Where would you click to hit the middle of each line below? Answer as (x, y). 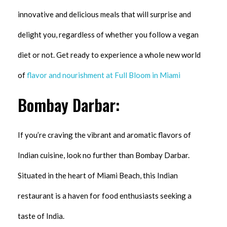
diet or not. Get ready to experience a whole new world (109, 55)
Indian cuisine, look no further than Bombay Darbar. (104, 155)
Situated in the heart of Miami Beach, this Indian (98, 176)
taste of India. (41, 216)
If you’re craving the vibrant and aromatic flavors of (104, 135)
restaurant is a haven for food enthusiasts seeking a (105, 196)
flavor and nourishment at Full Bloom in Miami (103, 75)
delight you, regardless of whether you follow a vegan (108, 35)
